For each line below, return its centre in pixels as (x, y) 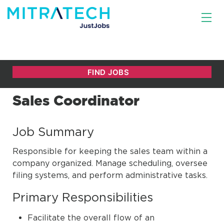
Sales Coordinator (76, 100)
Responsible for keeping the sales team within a (110, 151)
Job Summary (53, 131)
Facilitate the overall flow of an (91, 217)
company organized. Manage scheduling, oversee (110, 163)
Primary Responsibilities (83, 197)
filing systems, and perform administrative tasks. (110, 175)
